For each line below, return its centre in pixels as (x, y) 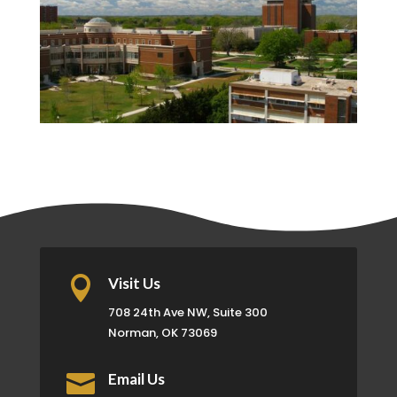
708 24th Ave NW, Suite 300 (187, 313)
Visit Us (134, 284)
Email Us (136, 379)
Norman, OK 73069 (162, 333)
